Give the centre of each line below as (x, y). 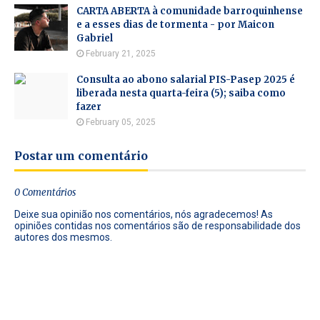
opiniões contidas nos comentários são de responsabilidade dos (157, 226)
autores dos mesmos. (63, 237)
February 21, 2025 (121, 54)
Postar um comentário (81, 156)
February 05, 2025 (121, 122)
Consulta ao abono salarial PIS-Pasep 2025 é (186, 80)
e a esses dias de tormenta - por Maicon (175, 25)
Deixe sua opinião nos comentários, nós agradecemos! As (144, 214)
